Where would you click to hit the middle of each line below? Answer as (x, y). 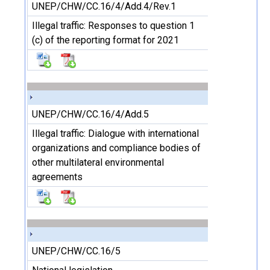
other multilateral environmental (98, 162)
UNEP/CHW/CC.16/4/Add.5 (90, 114)
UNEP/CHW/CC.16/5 (76, 251)
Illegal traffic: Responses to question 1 (113, 26)
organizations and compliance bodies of (116, 148)
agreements (57, 177)
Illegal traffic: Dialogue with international (115, 133)
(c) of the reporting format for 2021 (105, 40)
